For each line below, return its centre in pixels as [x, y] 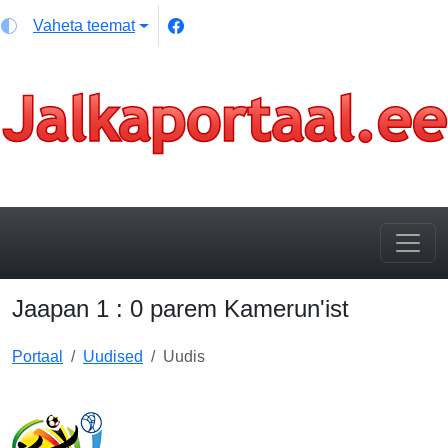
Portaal [37, 357]
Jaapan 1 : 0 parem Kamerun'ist [180, 309]
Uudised [113, 357]
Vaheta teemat [84, 25]
